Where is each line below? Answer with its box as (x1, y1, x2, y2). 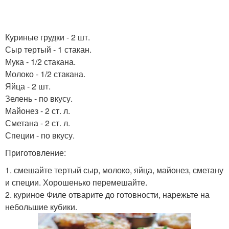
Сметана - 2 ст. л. (5, 117, 70, 129)
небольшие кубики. (5, 201, 77, 213)
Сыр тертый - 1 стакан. (5, 43, 91, 55)
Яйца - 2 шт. (5, 80, 51, 92)
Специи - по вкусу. (5, 129, 75, 141)
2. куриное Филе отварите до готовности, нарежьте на (5, 189, 210, 200)
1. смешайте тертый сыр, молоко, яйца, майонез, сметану (5, 164, 223, 176)
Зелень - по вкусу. (5, 93, 73, 104)
